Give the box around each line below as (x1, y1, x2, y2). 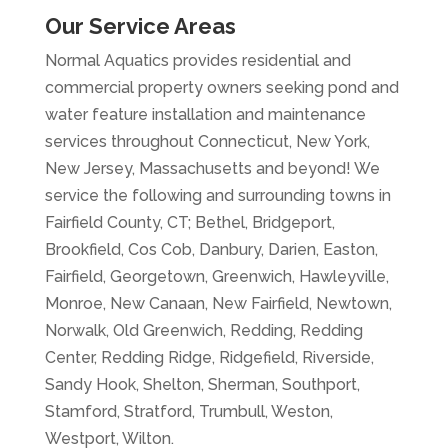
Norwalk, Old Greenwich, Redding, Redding (44, 320, 363, 340)
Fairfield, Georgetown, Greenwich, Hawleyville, (44, 266, 389, 286)
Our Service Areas (44, 12, 236, 39)
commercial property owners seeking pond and (44, 77, 399, 97)
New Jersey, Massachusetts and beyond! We (44, 158, 380, 178)
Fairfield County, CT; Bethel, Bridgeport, (44, 212, 335, 232)
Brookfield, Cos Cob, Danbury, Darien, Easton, (44, 239, 378, 259)
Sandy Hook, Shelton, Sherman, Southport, (44, 374, 360, 394)
